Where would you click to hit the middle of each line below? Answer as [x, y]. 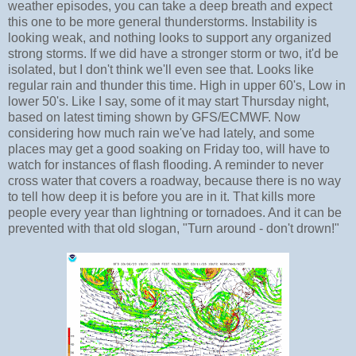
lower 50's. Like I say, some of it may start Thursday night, [168, 102]
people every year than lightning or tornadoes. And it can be [175, 213]
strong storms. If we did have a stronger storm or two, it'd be [173, 54]
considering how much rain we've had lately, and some [161, 133]
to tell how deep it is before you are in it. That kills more [162, 197]
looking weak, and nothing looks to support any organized [170, 38]
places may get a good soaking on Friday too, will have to [169, 149]
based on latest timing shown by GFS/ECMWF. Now [154, 118]
